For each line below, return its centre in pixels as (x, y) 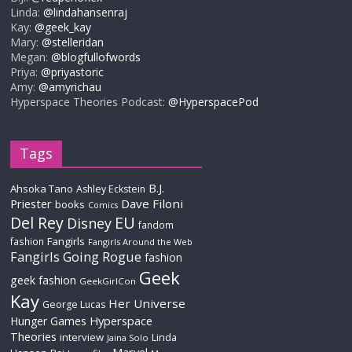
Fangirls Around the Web (141, 242)
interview (82, 337)
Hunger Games (49, 321)
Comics (103, 205)
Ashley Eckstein (111, 189)
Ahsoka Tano (42, 189)
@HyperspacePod (214, 102)
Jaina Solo (128, 337)
